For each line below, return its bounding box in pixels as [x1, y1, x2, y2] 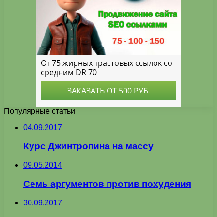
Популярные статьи [4, 107, 75, 115]
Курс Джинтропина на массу [23, 141, 154, 152]
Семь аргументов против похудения [23, 178, 191, 189]
